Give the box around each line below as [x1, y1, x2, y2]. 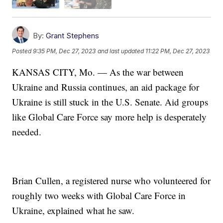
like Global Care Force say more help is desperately [12, 110, 207, 123]
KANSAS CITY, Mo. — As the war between [12, 65, 184, 78]
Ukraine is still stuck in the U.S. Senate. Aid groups [12, 95, 209, 108]
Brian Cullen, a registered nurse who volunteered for [12, 174, 211, 187]
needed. [12, 125, 42, 138]
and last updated [98, 47, 144, 55]
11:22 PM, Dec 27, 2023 [145, 47, 210, 55]
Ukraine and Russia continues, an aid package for [12, 80, 200, 93]
